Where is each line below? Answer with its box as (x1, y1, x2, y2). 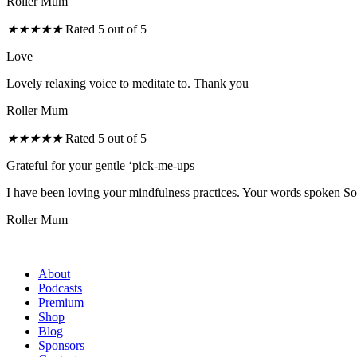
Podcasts (38, 280, 82, 295)
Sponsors (38, 338, 84, 352)
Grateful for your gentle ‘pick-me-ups (6, 158, 194, 172)
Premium (38, 295, 84, 309)
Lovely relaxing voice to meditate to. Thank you (6, 76, 249, 90)
